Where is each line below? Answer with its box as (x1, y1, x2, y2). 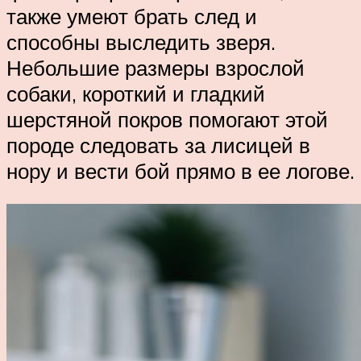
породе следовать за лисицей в (6, 131, 310, 158)
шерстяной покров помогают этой (6, 106, 328, 132)
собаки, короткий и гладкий (6, 80, 265, 106)
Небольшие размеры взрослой (6, 54, 305, 81)
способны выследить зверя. (6, 28, 276, 55)
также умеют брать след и (6, 2, 257, 29)
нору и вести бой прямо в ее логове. (6, 157, 355, 184)
